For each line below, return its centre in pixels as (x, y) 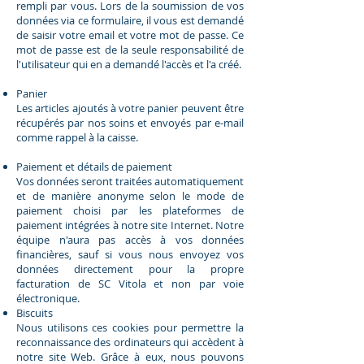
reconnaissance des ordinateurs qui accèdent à (130, 342)
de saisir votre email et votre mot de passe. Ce (130, 35)
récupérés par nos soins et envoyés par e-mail (130, 122)
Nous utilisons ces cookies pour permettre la (130, 327)
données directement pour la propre (130, 269)
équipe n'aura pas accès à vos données (130, 239)
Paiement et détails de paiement (94, 166)
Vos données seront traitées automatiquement (130, 181)
